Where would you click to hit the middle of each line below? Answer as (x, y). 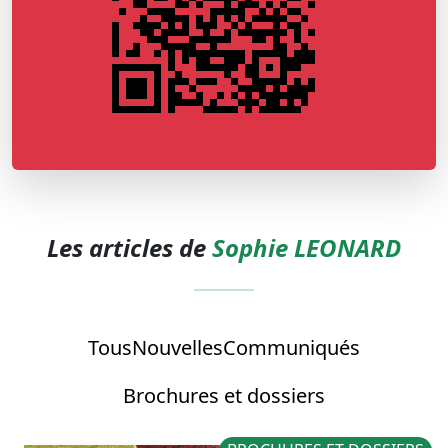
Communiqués (291, 348)
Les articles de (129, 248)
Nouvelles (177, 348)
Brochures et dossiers (224, 396)
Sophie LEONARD (306, 248)
